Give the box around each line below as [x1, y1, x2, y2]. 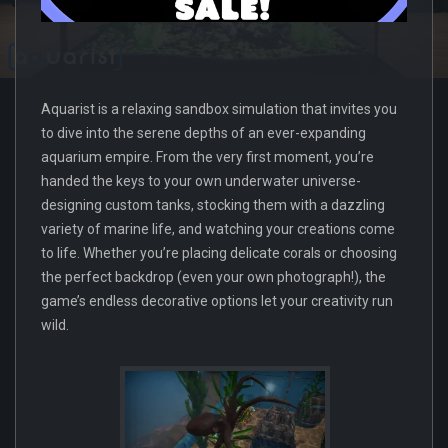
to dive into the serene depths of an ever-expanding [41, 124, 366, 141]
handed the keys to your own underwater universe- [41, 172, 361, 189]
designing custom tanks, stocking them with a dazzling [41, 196, 385, 213]
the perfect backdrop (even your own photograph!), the [41, 268, 386, 285]
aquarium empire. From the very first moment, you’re [41, 148, 374, 165]
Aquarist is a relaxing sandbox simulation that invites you [41, 100, 397, 117]
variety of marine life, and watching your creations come [41, 220, 395, 237]
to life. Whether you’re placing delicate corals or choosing [41, 244, 397, 261]
